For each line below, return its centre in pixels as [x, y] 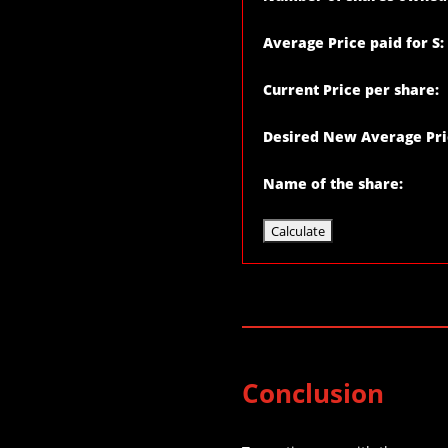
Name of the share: [332, 184]
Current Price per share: [350, 90]
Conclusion [312, 393]
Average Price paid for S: [353, 43]
